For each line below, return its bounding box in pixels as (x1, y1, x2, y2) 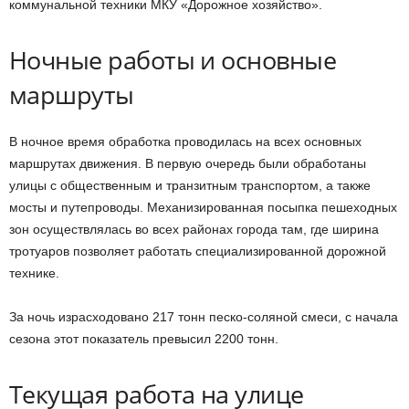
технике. (9, 266, 59, 280)
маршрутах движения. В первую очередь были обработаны (9, 156, 366, 171)
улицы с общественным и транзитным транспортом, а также (9, 178, 371, 193)
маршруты (9, 78, 134, 111)
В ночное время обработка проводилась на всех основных (9, 134, 362, 149)
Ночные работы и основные (9, 43, 337, 77)
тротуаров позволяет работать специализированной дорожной (9, 244, 386, 258)
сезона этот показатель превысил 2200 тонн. (9, 331, 278, 346)
